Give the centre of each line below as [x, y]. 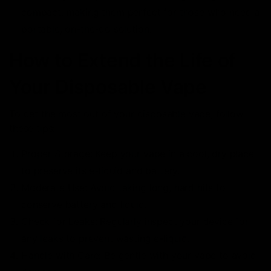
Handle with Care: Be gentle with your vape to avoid [139, 255]
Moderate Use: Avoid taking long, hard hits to [123, 187]
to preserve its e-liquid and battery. [101, 170]
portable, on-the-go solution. [87, 29]
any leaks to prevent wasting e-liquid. [106, 238]
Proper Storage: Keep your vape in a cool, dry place [138, 153]
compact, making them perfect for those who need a [141, 12]
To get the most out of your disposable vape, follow [126, 113]
